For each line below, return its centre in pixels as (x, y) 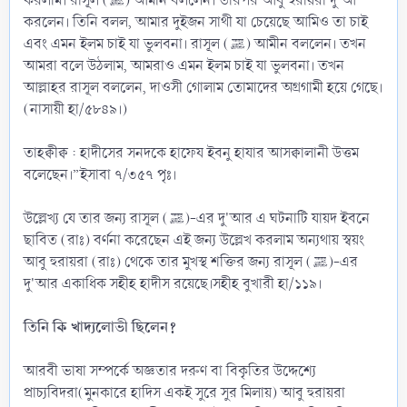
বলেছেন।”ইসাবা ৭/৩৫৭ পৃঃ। (100, 174)
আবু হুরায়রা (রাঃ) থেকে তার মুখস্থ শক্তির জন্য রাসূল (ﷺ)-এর (168, 262)
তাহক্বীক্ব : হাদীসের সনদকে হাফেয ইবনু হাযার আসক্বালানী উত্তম (191, 153)
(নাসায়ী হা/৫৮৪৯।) (75, 109)
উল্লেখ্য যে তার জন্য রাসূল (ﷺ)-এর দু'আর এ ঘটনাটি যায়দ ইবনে (96, 218)
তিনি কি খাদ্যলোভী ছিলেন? (100, 327)
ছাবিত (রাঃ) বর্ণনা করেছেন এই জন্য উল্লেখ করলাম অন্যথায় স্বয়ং (194, 240)
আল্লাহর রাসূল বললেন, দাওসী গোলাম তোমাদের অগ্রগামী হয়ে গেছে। (203, 87)
